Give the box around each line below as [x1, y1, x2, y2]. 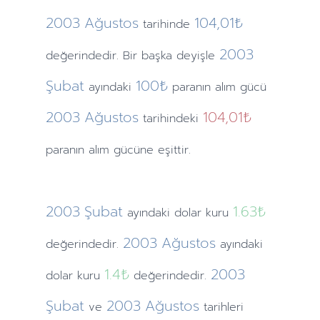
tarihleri [203, 299, 244, 316]
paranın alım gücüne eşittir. [45, 141, 191, 159]
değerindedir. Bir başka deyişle [45, 47, 215, 64]
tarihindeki [142, 110, 199, 127]
